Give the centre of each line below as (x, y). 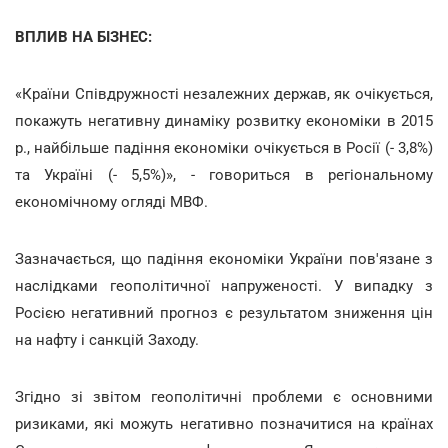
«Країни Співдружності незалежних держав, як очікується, (224, 93)
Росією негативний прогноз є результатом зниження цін (224, 312)
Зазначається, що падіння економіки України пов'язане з (224, 258)
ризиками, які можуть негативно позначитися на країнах (224, 423)
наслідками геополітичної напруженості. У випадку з (224, 285)
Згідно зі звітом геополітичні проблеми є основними (224, 396)
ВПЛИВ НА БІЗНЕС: (83, 36)
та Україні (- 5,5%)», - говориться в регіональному (224, 174)
